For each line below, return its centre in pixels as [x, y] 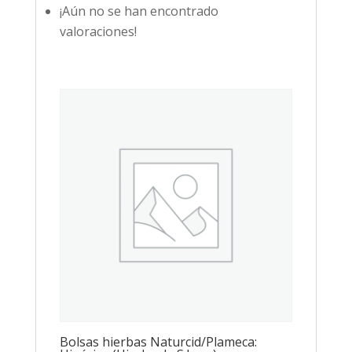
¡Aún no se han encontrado [139, 11]
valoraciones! [98, 32]
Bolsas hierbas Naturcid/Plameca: [158, 341]
